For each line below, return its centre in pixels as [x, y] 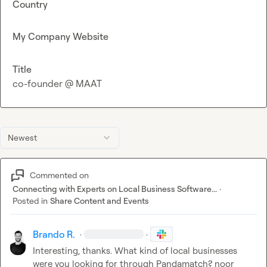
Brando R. [54, 234]
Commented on [59, 175]
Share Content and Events [100, 200]
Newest [22, 137]
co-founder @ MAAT [57, 83]
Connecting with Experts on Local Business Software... [115, 188]
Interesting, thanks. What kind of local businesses [135, 250]
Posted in [30, 200]
